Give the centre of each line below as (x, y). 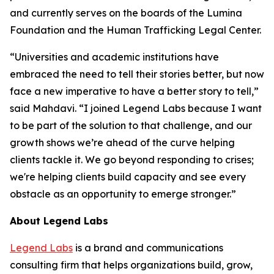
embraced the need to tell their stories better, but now (137, 74)
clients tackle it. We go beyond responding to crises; (132, 160)
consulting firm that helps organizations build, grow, (131, 265)
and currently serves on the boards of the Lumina (126, 13)
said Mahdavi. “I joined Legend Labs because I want (136, 108)
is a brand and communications (148, 248)
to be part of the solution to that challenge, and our (131, 125)
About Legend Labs (59, 221)
